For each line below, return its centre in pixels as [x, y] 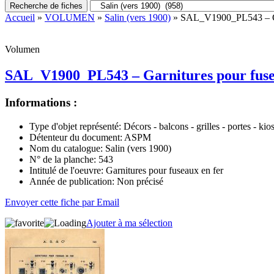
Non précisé [139, 181]
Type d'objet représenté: [75, 126]
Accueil [20, 17]
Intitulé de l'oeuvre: [66, 170]
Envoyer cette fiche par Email [62, 202]
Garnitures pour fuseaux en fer [163, 170]
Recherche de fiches [46, 6]
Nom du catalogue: [66, 148]
